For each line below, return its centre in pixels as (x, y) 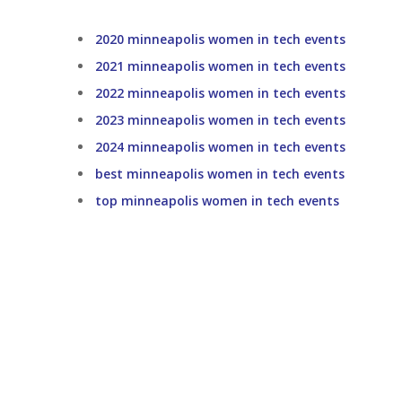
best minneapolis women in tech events (219, 174)
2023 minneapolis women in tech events (220, 120)
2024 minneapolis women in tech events (220, 147)
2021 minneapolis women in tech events (220, 66)
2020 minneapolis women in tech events (220, 39)
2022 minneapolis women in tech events (220, 93)
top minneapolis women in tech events (217, 201)
